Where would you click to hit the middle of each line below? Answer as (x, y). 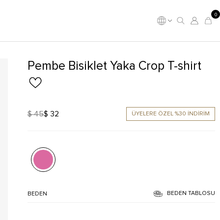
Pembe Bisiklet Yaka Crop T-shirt (114, 66)
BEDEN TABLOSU (191, 193)
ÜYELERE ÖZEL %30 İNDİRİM (170, 114)
